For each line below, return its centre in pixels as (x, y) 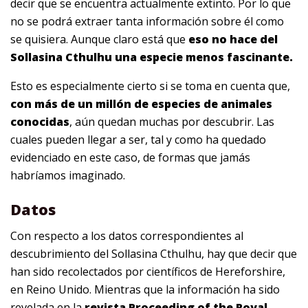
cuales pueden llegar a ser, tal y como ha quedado (138, 139)
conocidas (40, 121)
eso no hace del (232, 39)
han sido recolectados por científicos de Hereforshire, (148, 272)
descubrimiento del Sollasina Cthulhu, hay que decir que (154, 254)
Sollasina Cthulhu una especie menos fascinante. (152, 57)
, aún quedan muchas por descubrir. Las (172, 121)
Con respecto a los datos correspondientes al (127, 236)
